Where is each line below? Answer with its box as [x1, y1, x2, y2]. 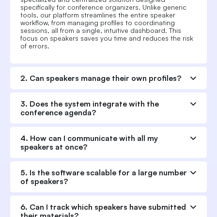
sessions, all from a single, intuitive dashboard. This [20, 26, 181, 35]
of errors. [20, 42, 49, 50]
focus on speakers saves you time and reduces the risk [20, 34, 193, 43]
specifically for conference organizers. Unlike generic [20, 3, 186, 12]
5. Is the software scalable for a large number [20, 168, 187, 178]
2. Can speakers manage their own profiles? [20, 73, 181, 83]
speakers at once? [20, 142, 87, 152]
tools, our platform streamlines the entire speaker [20, 11, 175, 19]
